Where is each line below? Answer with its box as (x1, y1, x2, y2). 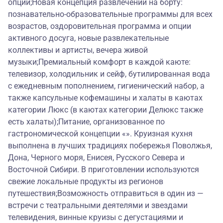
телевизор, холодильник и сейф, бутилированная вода (8, 69, 210, 79)
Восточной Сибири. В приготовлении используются (8, 165, 199, 175)
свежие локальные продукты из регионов (8, 177, 163, 187)
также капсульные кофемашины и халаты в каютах (8, 93, 203, 103)
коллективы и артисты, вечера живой (8, 45, 148, 55)
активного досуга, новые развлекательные (8, 33, 169, 43)
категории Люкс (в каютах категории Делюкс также (8, 105, 203, 115)
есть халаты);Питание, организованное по (8, 117, 165, 127)
